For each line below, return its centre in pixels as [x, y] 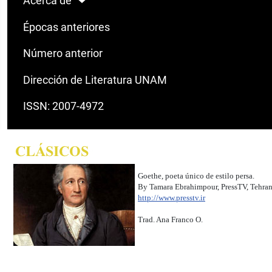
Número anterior [63, 54]
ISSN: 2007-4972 [63, 107]
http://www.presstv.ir [172, 198]
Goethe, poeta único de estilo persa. [196, 176]
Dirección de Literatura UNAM [95, 80]
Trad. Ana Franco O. [171, 220]
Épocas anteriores [66, 27]
